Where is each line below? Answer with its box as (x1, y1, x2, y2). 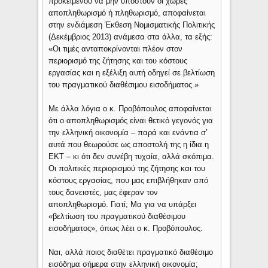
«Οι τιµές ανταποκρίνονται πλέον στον (48, 44, 183, 54)
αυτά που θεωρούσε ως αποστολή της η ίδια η (48, 140, 209, 150)
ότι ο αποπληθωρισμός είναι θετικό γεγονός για (48, 116, 214, 126)
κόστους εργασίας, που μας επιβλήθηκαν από (48, 176, 209, 185)
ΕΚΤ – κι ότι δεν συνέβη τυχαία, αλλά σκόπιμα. (48, 152, 215, 162)
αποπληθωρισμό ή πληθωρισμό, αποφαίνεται (48, 8, 206, 18)
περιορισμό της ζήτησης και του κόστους (48, 56, 188, 66)
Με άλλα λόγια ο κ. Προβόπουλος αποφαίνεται (48, 104, 212, 114)
